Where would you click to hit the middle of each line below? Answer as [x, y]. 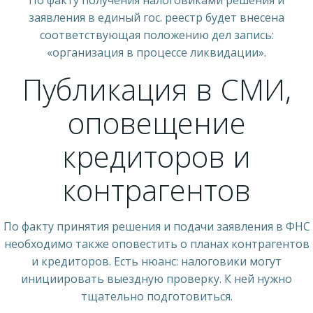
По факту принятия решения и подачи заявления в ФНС [156, 226]
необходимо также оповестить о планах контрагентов [156, 243]
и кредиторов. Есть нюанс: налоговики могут [156, 261]
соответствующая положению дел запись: [156, 35]
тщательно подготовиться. [156, 296]
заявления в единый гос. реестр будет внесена [156, 17]
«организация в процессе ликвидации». [156, 52]
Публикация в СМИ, [156, 89]
